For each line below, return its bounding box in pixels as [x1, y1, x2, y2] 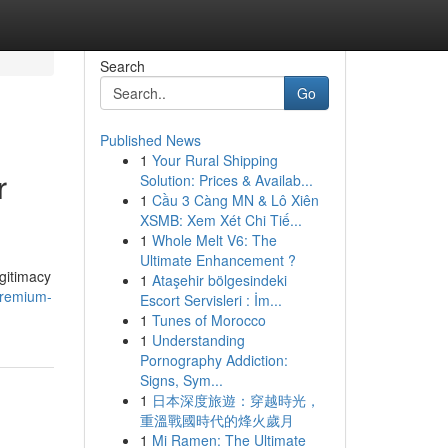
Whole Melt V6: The [151, 230, 277, 250]
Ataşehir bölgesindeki [151, 270, 287, 290]
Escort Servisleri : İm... [139, 290, 282, 310]
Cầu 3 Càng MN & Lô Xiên [151, 190, 319, 210]
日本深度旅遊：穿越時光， [151, 390, 320, 410]
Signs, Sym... [139, 370, 223, 390]
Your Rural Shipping [151, 150, 278, 170]
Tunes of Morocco [151, 310, 266, 330]
